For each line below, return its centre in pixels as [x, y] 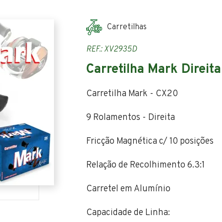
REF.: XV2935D [112, 50]
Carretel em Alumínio [128, 189]
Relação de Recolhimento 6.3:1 [145, 165]
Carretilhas [127, 27]
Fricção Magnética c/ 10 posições [150, 141]
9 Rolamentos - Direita [131, 118]
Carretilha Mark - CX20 [132, 94]
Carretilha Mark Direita [154, 70]
